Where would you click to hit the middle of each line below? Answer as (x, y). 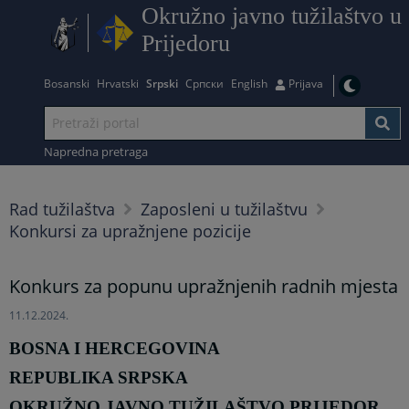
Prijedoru (186, 44)
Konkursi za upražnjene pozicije (131, 231)
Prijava (306, 83)
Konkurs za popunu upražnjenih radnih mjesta (204, 287)
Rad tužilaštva (63, 209)
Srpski (163, 83)
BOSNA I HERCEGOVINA (115, 349)
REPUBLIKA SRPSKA (99, 377)
